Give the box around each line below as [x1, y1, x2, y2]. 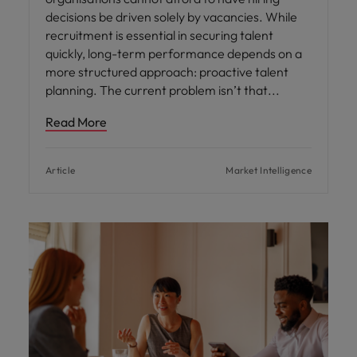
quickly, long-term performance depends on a [45, 45, 302, 61]
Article [45, 163, 76, 176]
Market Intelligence [226, 163, 312, 176]
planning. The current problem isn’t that [45, 81, 270, 98]
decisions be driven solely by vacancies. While [45, 8, 297, 25]
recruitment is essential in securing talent [45, 26, 273, 43]
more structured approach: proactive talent [45, 63, 288, 80]
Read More [45, 113, 107, 130]
